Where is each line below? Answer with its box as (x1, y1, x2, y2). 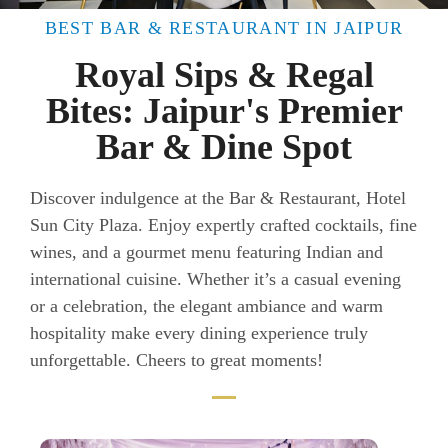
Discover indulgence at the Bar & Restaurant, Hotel (30, 188, 406, 209)
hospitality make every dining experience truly (30, 323, 368, 344)
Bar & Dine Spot (96, 127, 352, 168)
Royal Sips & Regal (74, 55, 374, 96)
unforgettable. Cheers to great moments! (30, 350, 323, 371)
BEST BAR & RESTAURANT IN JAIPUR (44, 18, 404, 39)
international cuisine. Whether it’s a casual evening (30, 269, 401, 290)
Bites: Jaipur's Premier (45, 91, 403, 132)
